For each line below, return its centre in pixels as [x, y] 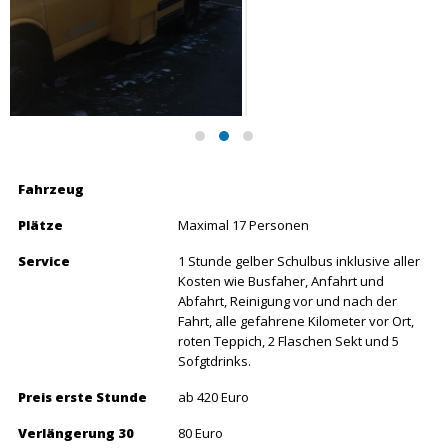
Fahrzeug [51, 48]
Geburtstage [228, 374]
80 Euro [200, 292]
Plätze [40, 84]
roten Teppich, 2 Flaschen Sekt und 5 [288, 200]
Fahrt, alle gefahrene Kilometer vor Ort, [296, 180]
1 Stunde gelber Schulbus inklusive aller [299, 120]
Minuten [48, 312]
